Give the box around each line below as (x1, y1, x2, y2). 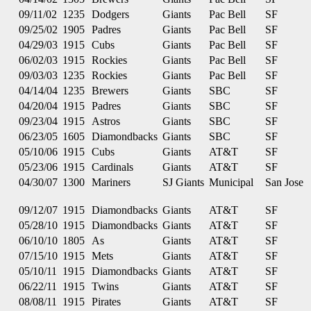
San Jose (265, 176, 303, 188)
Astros (92, 115, 120, 127)
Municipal (209, 176, 253, 188)
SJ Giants (162, 176, 204, 188)
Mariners (92, 176, 131, 188)
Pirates (92, 296, 121, 308)
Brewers (92, 85, 128, 96)
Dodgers (92, 8, 129, 20)
